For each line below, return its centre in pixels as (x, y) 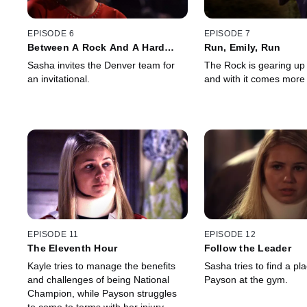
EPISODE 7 (227, 33)
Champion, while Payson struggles (102, 294)
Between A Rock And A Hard (96, 47)
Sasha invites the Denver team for (101, 65)
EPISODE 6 (51, 33)
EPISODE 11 (53, 235)
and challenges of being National (98, 280)
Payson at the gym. (246, 280)
